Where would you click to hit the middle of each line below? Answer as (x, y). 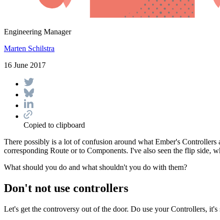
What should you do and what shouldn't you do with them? (96, 167)
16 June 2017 (25, 65)
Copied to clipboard (54, 125)
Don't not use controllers (66, 188)
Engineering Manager (38, 31)
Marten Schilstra (29, 48)
